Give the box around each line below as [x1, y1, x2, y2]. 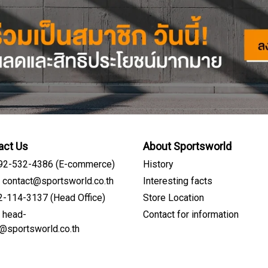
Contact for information [143, 208, 239, 223]
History [143, 157, 173, 172]
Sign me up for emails [63, 212, 205, 234]
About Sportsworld [143, 139, 232, 156]
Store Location [143, 191, 204, 206]
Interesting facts [143, 174, 212, 189]
